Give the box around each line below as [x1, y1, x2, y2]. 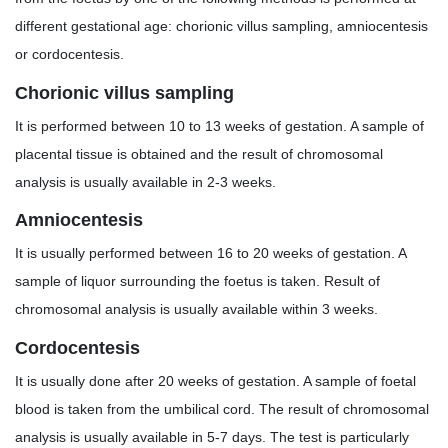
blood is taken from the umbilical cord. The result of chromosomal [15, 400, 429, 417]
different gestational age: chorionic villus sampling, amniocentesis [15, 18, 428, 35]
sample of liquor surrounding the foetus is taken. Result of [15, 273, 380, 290]
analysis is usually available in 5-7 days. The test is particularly [15, 428, 409, 445]
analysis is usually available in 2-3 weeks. [15, 173, 276, 190]
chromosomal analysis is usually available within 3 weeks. [15, 301, 378, 318]
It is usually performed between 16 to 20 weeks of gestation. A [15, 245, 406, 262]
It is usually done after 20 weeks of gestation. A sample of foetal [15, 372, 416, 389]
